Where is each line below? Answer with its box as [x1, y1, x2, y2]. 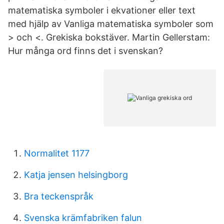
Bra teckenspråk [24, 191, 93, 201]
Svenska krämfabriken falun [24, 212, 142, 223]
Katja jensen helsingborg [24, 169, 128, 180]
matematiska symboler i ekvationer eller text [8, 5, 195, 15]
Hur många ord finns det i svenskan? [8, 45, 163, 56]
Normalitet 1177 [24, 148, 89, 158]
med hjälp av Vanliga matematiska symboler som [8, 18, 213, 29]
